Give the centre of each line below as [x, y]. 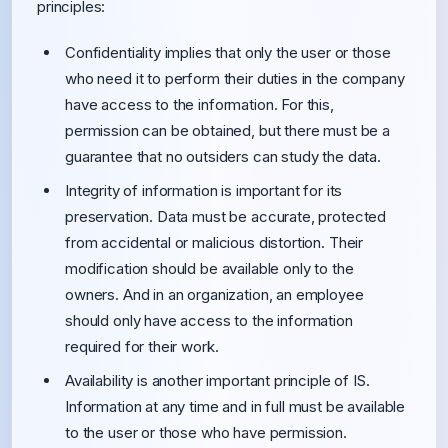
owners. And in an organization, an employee [214, 294]
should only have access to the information [209, 320]
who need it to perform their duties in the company [235, 78]
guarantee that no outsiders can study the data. [223, 156]
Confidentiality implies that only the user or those [228, 52]
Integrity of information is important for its [204, 190]
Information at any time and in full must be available [235, 406]
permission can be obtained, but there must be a [227, 130]
